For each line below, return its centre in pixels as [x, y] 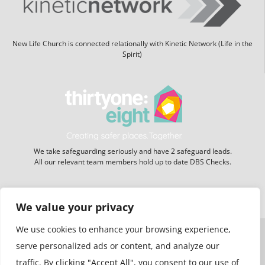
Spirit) [132, 37]
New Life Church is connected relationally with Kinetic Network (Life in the [132, 27]
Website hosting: [95, 175]
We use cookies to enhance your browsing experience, [123, 229]
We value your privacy [75, 207]
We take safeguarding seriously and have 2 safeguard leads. [132, 134]
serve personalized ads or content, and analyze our [118, 246]
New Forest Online [167, 175]
